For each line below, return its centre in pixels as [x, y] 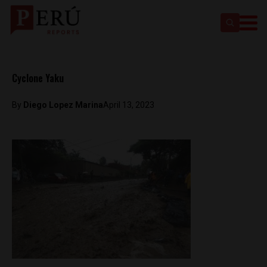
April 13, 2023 [129, 105]
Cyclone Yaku [38, 78]
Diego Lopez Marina [63, 105]
